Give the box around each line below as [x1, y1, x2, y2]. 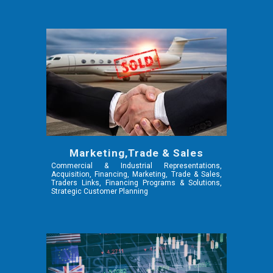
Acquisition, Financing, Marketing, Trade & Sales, [51, 170, 222, 179]
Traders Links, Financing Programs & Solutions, [51, 179, 222, 188]
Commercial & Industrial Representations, [51, 161, 222, 171]
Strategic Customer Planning [51, 187, 149, 196]
